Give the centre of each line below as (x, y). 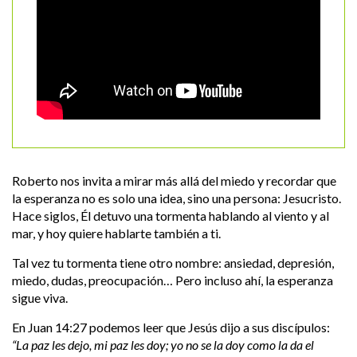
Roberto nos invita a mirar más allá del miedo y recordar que (174, 181)
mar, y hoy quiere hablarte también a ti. (116, 233)
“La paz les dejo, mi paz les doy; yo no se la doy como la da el (163, 345)
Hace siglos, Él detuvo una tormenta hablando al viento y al (171, 216)
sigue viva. (40, 298)
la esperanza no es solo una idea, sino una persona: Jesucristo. (177, 198)
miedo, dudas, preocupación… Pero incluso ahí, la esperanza (173, 280)
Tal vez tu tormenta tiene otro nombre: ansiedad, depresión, (173, 263)
